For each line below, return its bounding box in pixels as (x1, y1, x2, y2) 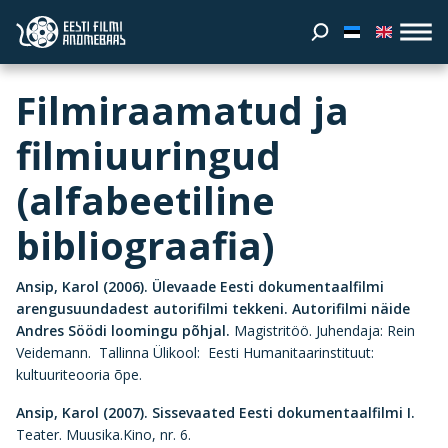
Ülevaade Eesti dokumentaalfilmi (148, 277, 384, 296)
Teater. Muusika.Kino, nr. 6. (16, 425, 191, 444)
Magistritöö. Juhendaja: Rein (234, 321, 415, 340)
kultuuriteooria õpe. (16, 365, 142, 384)
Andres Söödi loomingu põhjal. (16, 321, 234, 340)
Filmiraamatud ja (16, 84, 349, 136)
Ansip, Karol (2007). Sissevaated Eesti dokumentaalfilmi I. (16, 403, 419, 422)
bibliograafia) (16, 219, 275, 271)
